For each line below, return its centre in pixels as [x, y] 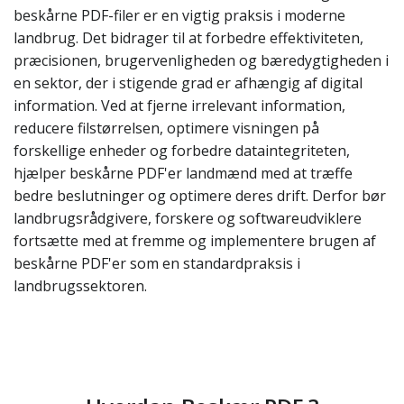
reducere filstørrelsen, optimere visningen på [166, 128]
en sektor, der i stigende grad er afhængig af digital [188, 83]
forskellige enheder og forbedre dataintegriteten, [182, 151]
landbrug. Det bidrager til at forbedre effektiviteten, [188, 38]
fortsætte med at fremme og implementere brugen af [195, 241]
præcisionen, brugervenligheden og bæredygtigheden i [201, 60]
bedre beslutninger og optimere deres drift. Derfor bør [200, 196]
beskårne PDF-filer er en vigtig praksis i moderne [179, 15]
